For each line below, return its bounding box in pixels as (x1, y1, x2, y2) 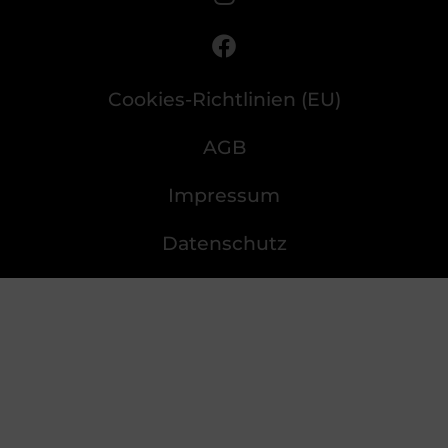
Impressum (168, 184, 280, 208)
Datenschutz (161, 232, 287, 256)
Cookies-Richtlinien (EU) (107, 88, 341, 112)
